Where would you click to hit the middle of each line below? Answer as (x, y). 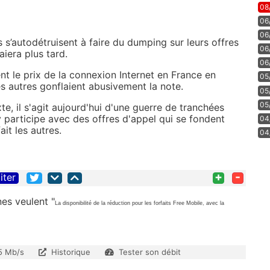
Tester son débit (150, 252)
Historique (71, 252)
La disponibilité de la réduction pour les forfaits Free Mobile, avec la (140, 203)
